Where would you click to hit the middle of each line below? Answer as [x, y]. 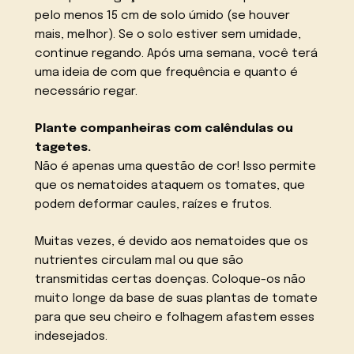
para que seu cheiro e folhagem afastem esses [175, 317]
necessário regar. [87, 91]
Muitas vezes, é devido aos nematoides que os [172, 241]
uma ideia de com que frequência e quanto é [167, 72]
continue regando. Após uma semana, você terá [177, 53]
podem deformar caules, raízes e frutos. [154, 204]
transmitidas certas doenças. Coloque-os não [171, 279]
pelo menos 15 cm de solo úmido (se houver [163, 15]
